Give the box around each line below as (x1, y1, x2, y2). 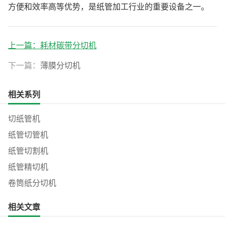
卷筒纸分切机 (8, 178, 56, 187)
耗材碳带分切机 (40, 41, 96, 50)
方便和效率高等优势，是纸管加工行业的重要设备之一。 (8, 2, 209, 11)
